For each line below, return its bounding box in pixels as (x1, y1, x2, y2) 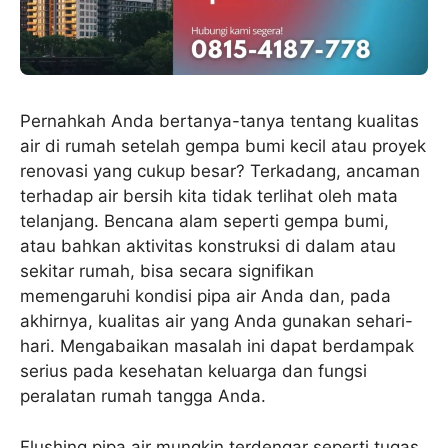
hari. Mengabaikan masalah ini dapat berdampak (20, 336, 414, 357)
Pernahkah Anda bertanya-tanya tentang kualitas (20, 111, 419, 132)
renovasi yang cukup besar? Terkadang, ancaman (20, 161, 420, 182)
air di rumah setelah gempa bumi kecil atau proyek (20, 136, 426, 157)
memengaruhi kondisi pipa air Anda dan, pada (20, 286, 391, 307)
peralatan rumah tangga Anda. (20, 386, 266, 407)
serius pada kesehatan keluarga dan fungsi (20, 361, 367, 382)
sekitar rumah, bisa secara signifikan (20, 261, 314, 282)
